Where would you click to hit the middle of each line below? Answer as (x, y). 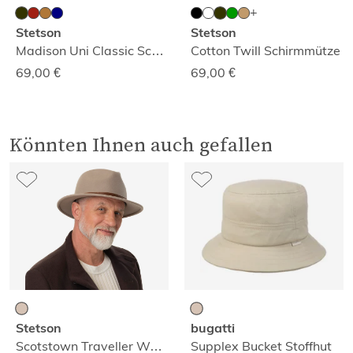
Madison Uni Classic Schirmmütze (158, 50)
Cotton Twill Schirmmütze (266, 50)
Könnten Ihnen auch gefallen (141, 144)
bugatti (213, 328)
